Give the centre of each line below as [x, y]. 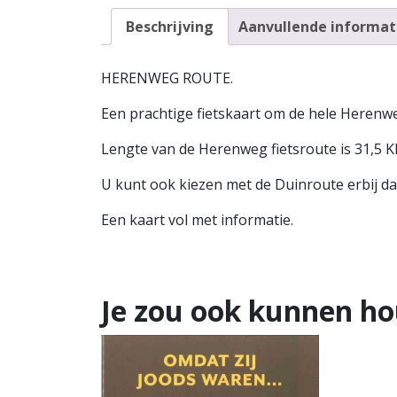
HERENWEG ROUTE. [167, 78]
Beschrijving [170, 26]
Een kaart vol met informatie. [197, 220]
